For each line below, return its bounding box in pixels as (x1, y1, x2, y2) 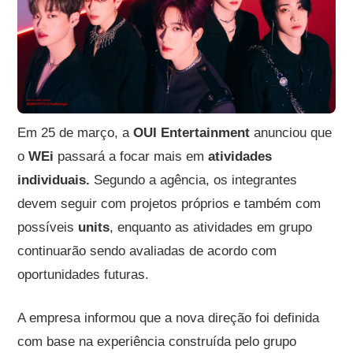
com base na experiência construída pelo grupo (17, 334, 297, 350)
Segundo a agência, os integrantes (90, 173, 298, 188)
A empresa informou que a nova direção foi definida (17, 310, 320, 326)
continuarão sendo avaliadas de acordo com (17, 243, 277, 259)
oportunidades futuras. (17, 267, 150, 283)
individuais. (17, 173, 91, 188)
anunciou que (250, 125, 333, 141)
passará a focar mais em (54, 149, 209, 165)
